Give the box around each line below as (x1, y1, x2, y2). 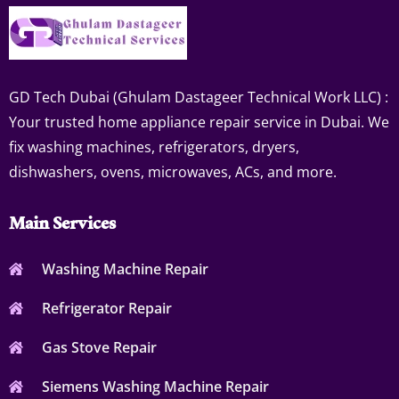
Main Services (9, 208, 115, 244)
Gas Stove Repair (41, 337, 157, 357)
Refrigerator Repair (41, 297, 172, 318)
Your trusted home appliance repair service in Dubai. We (9, 111, 389, 132)
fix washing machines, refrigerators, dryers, (9, 136, 299, 157)
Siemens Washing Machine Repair (41, 376, 269, 396)
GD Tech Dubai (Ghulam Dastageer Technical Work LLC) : (9, 86, 388, 107)
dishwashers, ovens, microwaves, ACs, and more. (9, 161, 337, 182)
